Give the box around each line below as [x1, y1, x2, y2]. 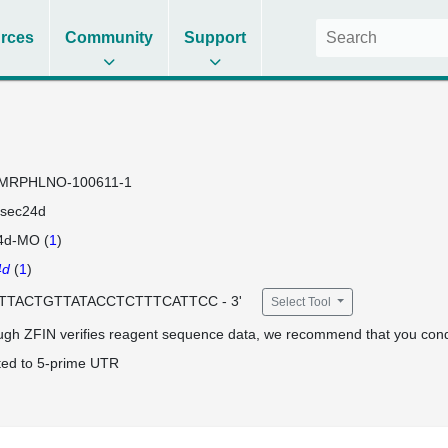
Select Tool [270, 295, 334, 309]
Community [65, 29, 154, 46]
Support [184, 29, 247, 46]
